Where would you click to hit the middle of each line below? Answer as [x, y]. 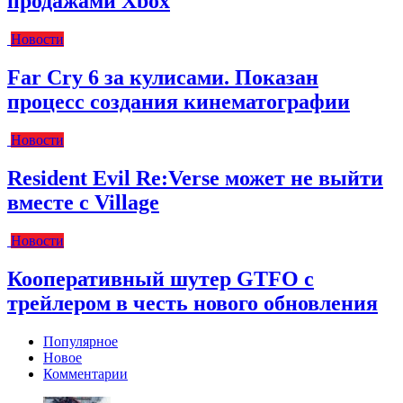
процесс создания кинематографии [179, 102]
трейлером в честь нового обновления [193, 303]
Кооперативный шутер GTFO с [161, 278]
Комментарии [85, 373]
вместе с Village [83, 202]
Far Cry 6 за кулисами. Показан [163, 78]
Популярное [81, 341]
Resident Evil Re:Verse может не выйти [195, 178]
